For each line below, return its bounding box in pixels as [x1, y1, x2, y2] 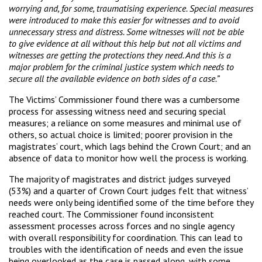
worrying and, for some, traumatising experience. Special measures [9, 2, 253, 14]
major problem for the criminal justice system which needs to [9, 60, 234, 73]
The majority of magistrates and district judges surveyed [9, 173, 230, 185]
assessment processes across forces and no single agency [9, 219, 234, 232]
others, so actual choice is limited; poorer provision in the [9, 128, 233, 140]
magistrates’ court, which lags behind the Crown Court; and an [9, 140, 251, 152]
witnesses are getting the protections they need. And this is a [9, 49, 231, 61]
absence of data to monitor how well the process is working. [9, 151, 248, 164]
